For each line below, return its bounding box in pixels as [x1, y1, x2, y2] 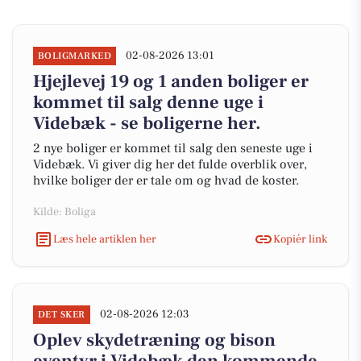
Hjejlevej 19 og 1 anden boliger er [33, 70, 309, 93]
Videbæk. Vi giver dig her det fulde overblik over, [33, 156, 307, 172]
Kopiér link [273, 231, 327, 247]
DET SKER [38, 309, 85, 321]
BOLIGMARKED [38, 50, 112, 62]
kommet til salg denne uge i [33, 91, 263, 114]
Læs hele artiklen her [53, 231, 156, 247]
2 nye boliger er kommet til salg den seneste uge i [33, 140, 313, 156]
